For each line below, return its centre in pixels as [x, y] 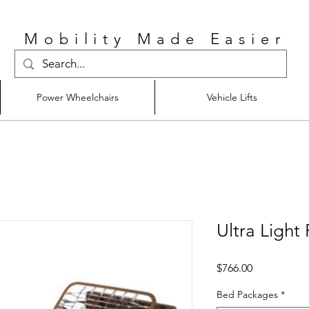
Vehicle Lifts [232, 98]
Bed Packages [247, 295]
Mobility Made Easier [155, 39]
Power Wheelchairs [78, 98]
